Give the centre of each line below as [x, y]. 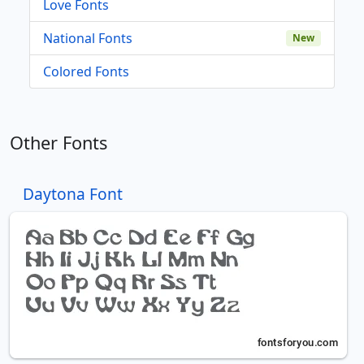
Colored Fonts [86, 71]
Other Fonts [58, 142]
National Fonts [88, 38]
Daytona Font [73, 193]
